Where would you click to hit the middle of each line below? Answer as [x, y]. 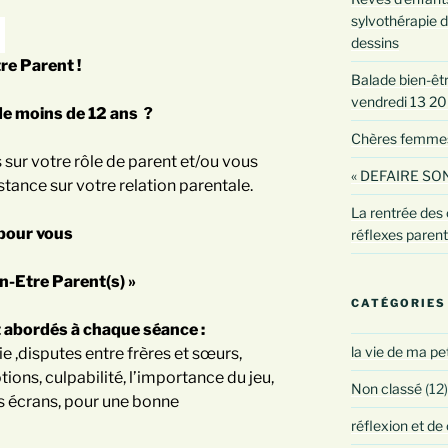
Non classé [386, 388]
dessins [374, 42]
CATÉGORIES [398, 303]
